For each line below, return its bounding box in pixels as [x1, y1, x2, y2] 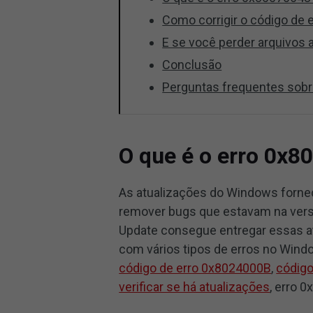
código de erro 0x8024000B [119, 261, 272, 275]
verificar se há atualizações [119, 279, 270, 294]
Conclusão [162, 57, 222, 72]
